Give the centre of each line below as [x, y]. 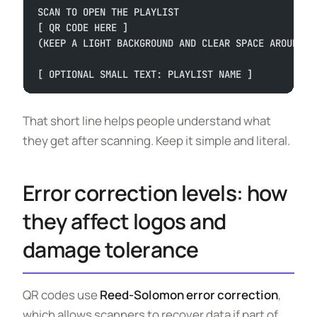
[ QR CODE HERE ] [83, 28]
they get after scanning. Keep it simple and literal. [156, 140]
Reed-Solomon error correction [189, 295]
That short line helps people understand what [147, 121]
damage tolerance [111, 249]
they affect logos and [125, 221]
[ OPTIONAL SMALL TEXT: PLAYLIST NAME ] [145, 74]
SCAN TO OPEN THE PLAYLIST [108, 12]
